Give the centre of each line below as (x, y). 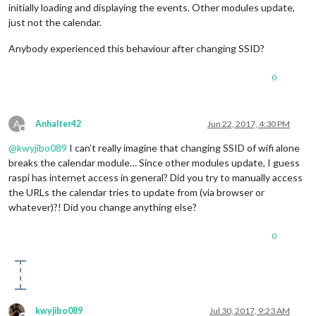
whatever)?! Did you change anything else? (103, 207)
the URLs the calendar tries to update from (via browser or (136, 192)
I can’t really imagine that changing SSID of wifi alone (183, 147)
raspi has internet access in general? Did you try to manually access (156, 177)
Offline (35, 133)
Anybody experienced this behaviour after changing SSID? (136, 48)
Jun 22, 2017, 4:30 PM (249, 123)
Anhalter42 (58, 123)
